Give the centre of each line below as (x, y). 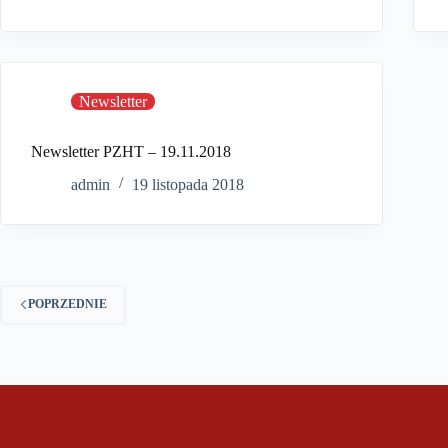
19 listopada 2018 (188, 184)
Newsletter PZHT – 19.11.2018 (131, 152)
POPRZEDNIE (67, 304)
